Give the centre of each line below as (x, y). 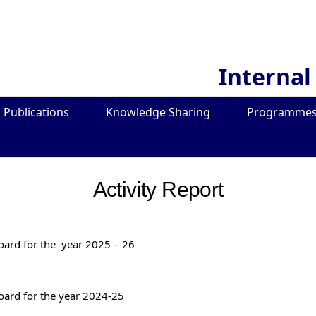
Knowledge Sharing (158, 112)
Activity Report (158, 190)
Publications (36, 112)
